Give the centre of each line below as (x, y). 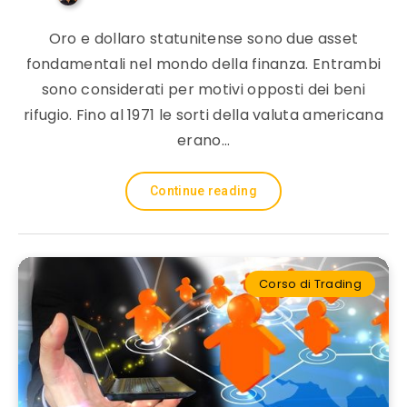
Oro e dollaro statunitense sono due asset (203, 39)
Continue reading (203, 191)
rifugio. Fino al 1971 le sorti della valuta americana (203, 115)
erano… (203, 140)
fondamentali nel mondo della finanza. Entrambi (203, 64)
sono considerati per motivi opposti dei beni (203, 89)
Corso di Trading (310, 284)
